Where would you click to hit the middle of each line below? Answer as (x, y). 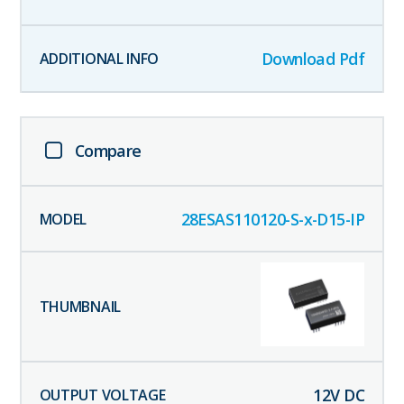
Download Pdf (313, 58)
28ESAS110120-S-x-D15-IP (273, 219)
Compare (108, 150)
